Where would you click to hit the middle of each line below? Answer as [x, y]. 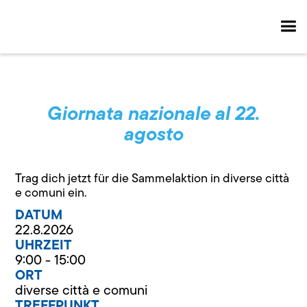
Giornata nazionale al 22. [153, 113]
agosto [153, 134]
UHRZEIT [44, 245]
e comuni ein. [51, 193]
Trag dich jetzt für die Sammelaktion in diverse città [152, 178]
